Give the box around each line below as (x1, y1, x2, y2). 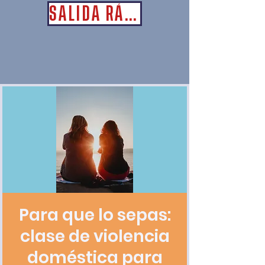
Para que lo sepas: (18, 203, 171, 227)
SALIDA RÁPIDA (124, 4, 137, 22)
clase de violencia (20, 225, 170, 248)
